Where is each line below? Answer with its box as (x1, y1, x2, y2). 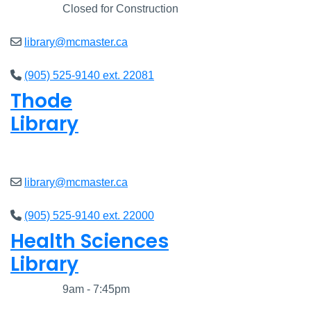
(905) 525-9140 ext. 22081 (24, 69, 154, 82)
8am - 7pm (51, 143, 106, 155)
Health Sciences (10, 228, 169, 255)
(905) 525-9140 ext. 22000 (24, 210, 154, 222)
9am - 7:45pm (60, 283, 130, 296)
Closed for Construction (60, 3, 178, 15)
